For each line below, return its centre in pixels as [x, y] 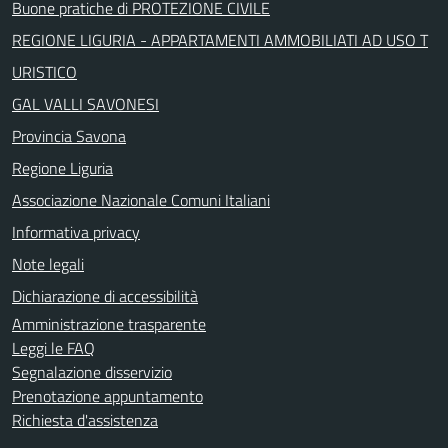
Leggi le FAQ [53, 347]
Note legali [48, 263]
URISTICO [44, 71]
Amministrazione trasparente [109, 323]
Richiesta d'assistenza [85, 419]
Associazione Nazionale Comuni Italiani [141, 199]
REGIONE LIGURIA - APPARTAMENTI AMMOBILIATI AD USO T [220, 39]
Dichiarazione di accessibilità [105, 295]
